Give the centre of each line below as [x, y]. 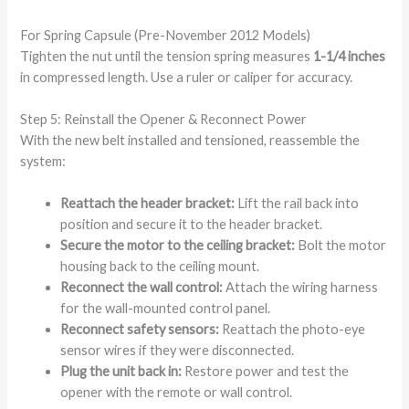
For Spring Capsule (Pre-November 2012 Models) [166, 35]
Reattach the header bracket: [149, 204]
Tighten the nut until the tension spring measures [167, 56]
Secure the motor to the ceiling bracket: [179, 246]
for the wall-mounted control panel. [166, 309]
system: [43, 161]
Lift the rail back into [299, 204]
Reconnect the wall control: [143, 288]
